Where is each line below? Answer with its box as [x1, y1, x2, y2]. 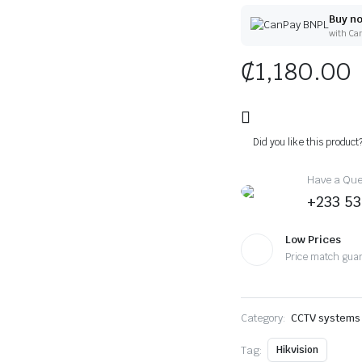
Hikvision [276, 343, 318, 356]
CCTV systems [290, 311, 360, 325]
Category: [241, 311, 286, 325]
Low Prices [285, 233, 342, 246]
